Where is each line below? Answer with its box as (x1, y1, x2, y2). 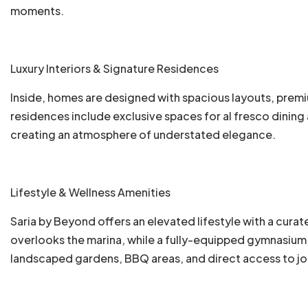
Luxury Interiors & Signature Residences (10, 60, 219, 76)
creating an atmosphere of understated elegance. (10, 126, 276, 142)
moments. (10, 3, 64, 18)
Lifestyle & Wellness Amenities (10, 184, 170, 199)
